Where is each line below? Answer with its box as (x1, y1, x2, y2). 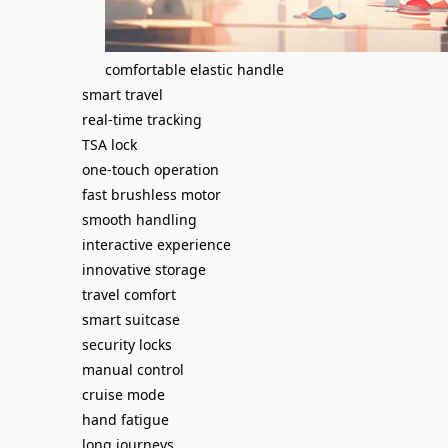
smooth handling (82, 210, 197, 229)
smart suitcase (82, 310, 180, 329)
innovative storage (82, 260, 206, 279)
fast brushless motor (82, 185, 221, 204)
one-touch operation (82, 160, 219, 179)
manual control (82, 360, 184, 379)
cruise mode (82, 385, 165, 404)
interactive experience (82, 235, 231, 254)
